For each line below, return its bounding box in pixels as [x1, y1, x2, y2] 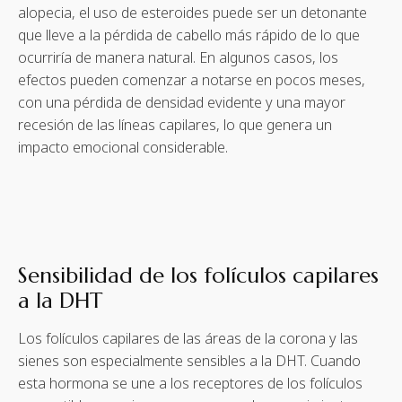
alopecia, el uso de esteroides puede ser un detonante [18, 2, 367, 22]
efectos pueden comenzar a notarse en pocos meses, [18, 69, 365, 90]
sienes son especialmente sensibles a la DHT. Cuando [18, 350, 361, 371]
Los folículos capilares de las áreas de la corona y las [18, 328, 358, 348]
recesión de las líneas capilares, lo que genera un [18, 114, 332, 135]
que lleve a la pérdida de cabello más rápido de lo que [18, 24, 360, 45]
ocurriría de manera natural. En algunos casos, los [18, 47, 338, 67]
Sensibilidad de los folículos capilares [18, 261, 379, 289]
